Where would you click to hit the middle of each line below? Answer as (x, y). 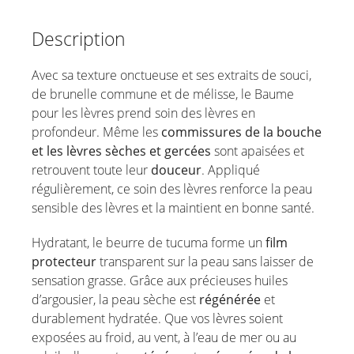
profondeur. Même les (96, 132)
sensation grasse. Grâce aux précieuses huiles (160, 281)
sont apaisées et (258, 151)
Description (79, 39)
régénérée (230, 299)
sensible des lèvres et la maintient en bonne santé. (173, 208)
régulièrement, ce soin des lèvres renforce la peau (172, 189)
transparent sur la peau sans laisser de (205, 262)
